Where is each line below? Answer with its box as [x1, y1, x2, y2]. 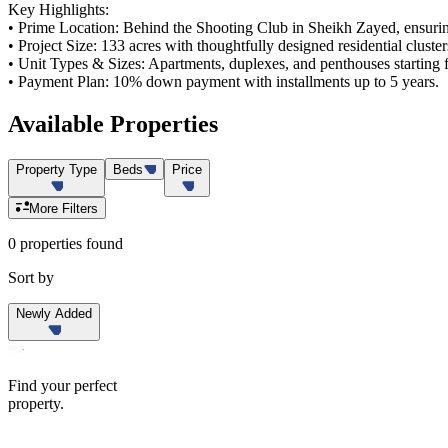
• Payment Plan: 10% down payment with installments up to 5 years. [8, 73, 439, 91]
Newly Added [16, 306, 92, 322]
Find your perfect [8, 376, 117, 394]
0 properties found [8, 235, 123, 253]
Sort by [8, 269, 54, 287]
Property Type [16, 162, 97, 178]
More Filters [29, 201, 99, 217]
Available [8, 111, 110, 138]
